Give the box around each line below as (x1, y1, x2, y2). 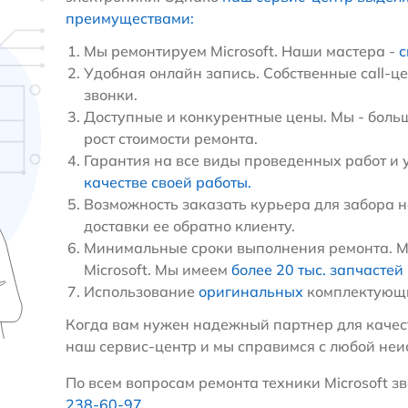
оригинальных (198, 281, 303, 301)
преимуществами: (65, 8, 194, 27)
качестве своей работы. (83, 172, 251, 191)
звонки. (83, 85, 138, 104)
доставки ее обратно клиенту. (83, 216, 295, 235)
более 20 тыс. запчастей (230, 260, 403, 279)
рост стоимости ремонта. (83, 128, 258, 148)
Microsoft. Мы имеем (83, 260, 231, 279)
